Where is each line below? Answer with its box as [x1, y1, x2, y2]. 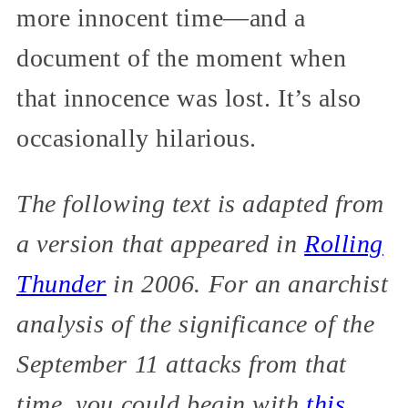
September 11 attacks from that [16, 349, 347, 378]
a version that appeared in [16, 229, 305, 258]
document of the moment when [16, 43, 347, 72]
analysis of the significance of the [16, 309, 375, 338]
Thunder [16, 269, 107, 298]
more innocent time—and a [16, 3, 306, 32]
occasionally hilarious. [16, 123, 257, 152]
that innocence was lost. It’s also [16, 83, 362, 112]
